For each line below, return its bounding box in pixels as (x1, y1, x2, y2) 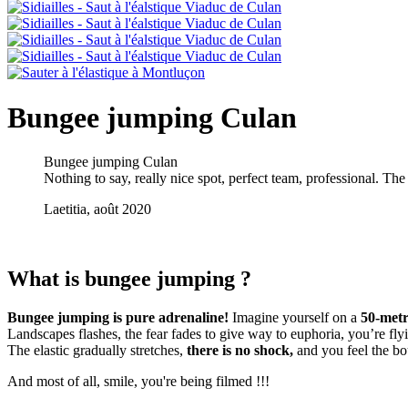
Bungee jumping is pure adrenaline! (7, 310, 232, 326)
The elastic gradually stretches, (7, 342, 187, 359)
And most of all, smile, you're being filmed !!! (7, 373, 270, 390)
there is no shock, (187, 342, 293, 359)
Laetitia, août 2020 (44, 201, 151, 218)
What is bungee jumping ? (7, 267, 251, 291)
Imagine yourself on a (232, 310, 361, 326)
